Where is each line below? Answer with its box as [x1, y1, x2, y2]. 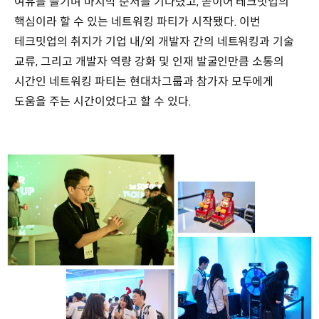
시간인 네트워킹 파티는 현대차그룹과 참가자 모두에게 [14, 73, 274, 89]
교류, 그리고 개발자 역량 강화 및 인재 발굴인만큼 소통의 [14, 53, 285, 69]
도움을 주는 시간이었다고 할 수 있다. [14, 93, 192, 109]
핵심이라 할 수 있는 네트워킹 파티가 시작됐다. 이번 [14, 14, 261, 29]
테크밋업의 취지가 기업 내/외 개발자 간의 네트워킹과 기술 [14, 33, 295, 49]
